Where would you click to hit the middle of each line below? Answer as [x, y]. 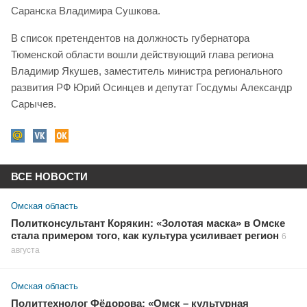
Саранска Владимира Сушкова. [86, 10]
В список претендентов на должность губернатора [130, 38]
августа [25, 250]
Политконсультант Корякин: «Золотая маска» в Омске [148, 223]
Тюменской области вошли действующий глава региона [142, 54]
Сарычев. [34, 103]
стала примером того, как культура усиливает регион [145, 235]
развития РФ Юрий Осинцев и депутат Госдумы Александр [151, 87]
